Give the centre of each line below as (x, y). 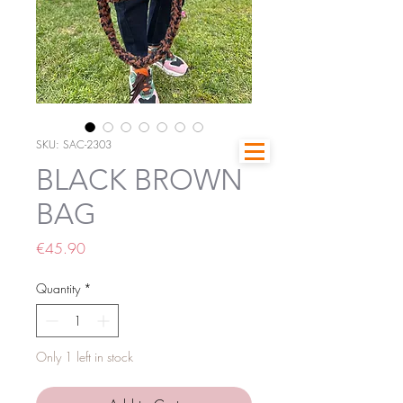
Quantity (58, 288)
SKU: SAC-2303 (74, 144)
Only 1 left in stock (85, 356)
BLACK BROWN (139, 179)
